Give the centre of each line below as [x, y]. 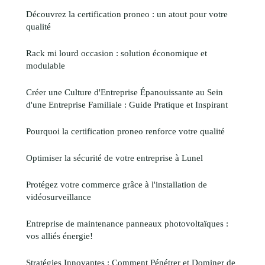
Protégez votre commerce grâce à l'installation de [117, 184]
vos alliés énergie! [59, 235]
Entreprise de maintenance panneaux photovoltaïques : [127, 223]
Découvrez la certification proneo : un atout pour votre [127, 14]
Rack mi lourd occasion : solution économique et [117, 53]
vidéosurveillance [59, 196]
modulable [46, 65]
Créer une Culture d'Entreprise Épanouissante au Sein [125, 92]
